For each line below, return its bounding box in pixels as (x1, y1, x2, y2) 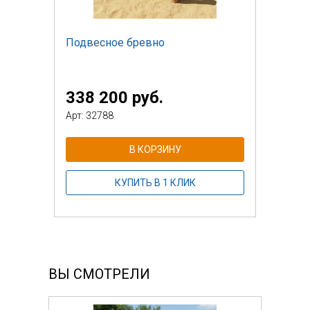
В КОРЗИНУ (129, 143, 181, 155)
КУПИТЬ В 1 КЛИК (114, 176, 196, 188)
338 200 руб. (66, 87, 163, 107)
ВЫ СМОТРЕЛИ (48, 265, 150, 282)
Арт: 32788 (66, 109, 113, 121)
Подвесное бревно (66, 35, 165, 49)
